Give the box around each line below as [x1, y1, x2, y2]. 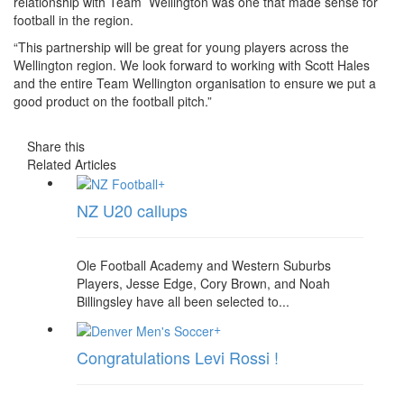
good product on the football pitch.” [14, 92, 212, 110]
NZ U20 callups [77, 198, 188, 223]
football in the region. [14, 11, 137, 29]
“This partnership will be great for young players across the [14, 38, 349, 56]
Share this [27, 137, 85, 155]
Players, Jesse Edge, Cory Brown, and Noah [77, 274, 330, 293]
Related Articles [27, 155, 116, 173]
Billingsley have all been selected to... [77, 292, 289, 311]
